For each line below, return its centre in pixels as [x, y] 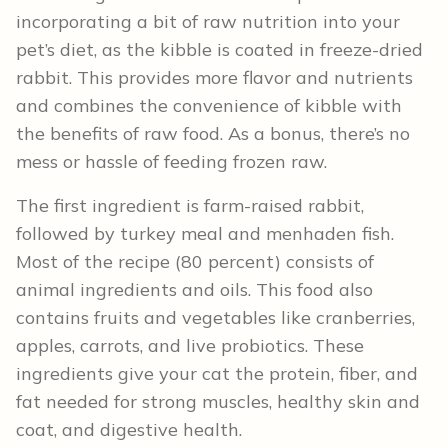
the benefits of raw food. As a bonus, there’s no [213, 134]
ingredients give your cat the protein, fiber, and [217, 374]
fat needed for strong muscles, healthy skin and [218, 402]
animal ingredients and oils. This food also [194, 290]
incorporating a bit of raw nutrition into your [208, 22]
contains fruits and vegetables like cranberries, [215, 318]
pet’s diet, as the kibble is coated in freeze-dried [219, 50]
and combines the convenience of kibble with [209, 106]
